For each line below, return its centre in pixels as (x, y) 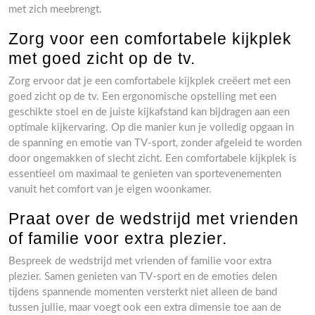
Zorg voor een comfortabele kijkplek (150, 39)
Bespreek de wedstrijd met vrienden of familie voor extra (140, 261)
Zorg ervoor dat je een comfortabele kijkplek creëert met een (149, 81)
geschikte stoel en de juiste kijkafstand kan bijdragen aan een (149, 112)
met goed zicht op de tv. (102, 58)
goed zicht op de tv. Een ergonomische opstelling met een (142, 97)
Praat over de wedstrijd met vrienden (154, 219)
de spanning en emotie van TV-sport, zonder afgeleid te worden (155, 143)
